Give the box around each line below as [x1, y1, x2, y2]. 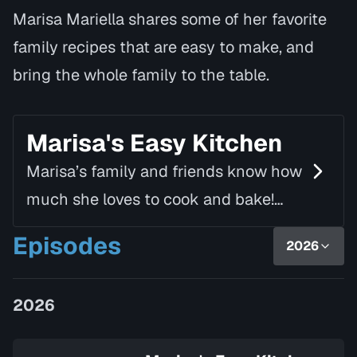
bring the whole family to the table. [13, 65, 269, 85]
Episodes [13, 230, 121, 261]
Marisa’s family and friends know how [26, 161, 302, 182]
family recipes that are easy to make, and [13, 37, 314, 57]
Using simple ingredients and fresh [26, 217, 281, 237]
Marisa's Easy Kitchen [26, 127, 282, 159]
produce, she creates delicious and [26, 245, 280, 265]
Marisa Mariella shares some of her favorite [13, 9, 327, 29]
